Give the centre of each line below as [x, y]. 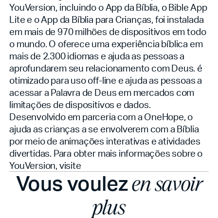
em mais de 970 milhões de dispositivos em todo [108, 32]
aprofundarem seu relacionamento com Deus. [103, 68]
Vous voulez [74, 183]
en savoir [167, 184]
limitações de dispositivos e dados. [80, 105]
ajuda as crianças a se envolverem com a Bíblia [104, 129]
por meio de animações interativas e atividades [105, 141]
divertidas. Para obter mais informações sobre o [106, 153]
